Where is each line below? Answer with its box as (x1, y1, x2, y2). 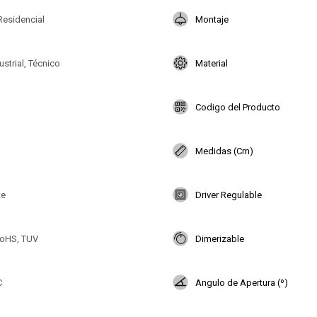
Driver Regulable (195, 189, 262, 200)
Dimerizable (195, 233, 244, 244)
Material (195, 57, 228, 69)
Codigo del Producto (195, 101, 280, 113)
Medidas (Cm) (195, 145, 253, 156)
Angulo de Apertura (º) (195, 277, 288, 288)
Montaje (195, 13, 229, 25)
